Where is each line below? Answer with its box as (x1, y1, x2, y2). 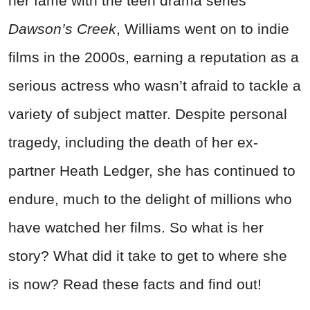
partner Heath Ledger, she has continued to (8, 163, 295, 179)
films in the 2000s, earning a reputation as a (8, 49, 299, 66)
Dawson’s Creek (8, 21, 116, 37)
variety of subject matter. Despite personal (8, 106, 287, 122)
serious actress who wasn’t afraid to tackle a (8, 77, 301, 94)
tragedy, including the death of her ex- (8, 134, 258, 151)
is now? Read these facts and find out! (8, 276, 262, 293)
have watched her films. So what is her (8, 219, 264, 236)
